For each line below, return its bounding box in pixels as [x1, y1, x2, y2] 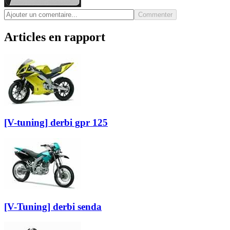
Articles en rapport [4, 30, 105, 44]
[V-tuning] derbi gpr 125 [4, 117, 108, 128]
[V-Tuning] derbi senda [4, 201, 102, 212]
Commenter [138, 10, 172, 18]
